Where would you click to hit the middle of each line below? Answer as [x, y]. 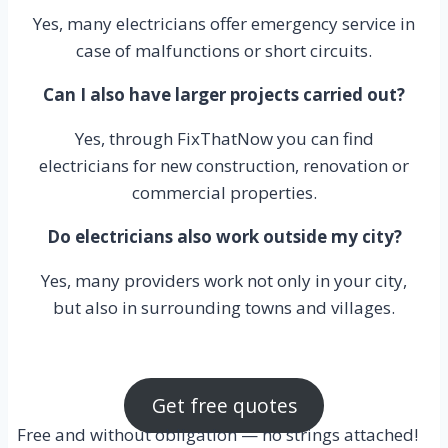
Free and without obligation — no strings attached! [217, 434]
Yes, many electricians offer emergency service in [224, 24]
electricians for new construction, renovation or [224, 166]
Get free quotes [224, 405]
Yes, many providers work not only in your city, [224, 281]
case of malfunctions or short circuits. [224, 51]
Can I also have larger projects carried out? [224, 95]
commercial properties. [224, 193]
